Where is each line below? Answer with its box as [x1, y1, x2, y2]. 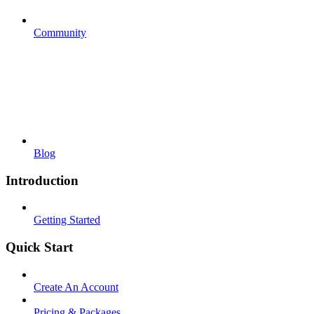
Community [34, 26, 86, 39]
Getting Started [34, 214, 100, 226]
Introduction [6, 172, 78, 188]
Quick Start [6, 239, 73, 254]
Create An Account [34, 280, 118, 293]
